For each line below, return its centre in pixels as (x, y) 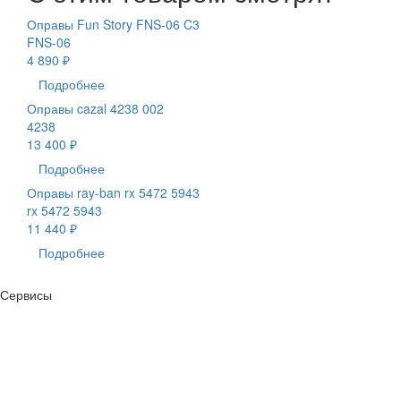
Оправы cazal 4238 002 (95, 108)
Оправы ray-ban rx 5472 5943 (113, 192)
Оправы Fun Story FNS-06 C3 (113, 24)
